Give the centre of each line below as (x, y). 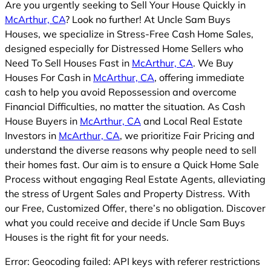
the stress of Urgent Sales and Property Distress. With (127, 193)
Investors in (32, 135)
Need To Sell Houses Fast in (68, 63)
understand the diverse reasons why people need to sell (131, 150)
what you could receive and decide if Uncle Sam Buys (125, 222)
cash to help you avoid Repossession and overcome (121, 92)
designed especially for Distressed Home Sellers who (124, 48)
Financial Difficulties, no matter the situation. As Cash (125, 106)
